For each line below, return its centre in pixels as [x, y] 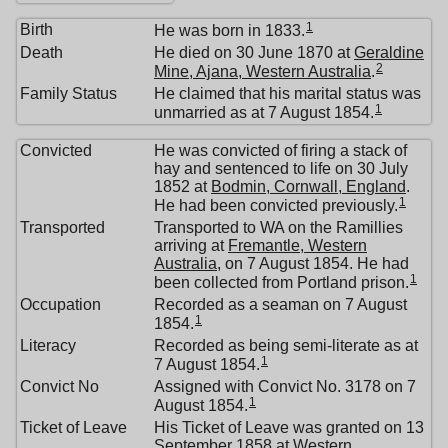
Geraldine [389, 52]
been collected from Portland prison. [281, 282]
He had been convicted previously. [276, 205]
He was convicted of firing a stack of [280, 150]
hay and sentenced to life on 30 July [281, 168]
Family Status [68, 93]
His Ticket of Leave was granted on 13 [289, 427]
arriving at [191, 245]
